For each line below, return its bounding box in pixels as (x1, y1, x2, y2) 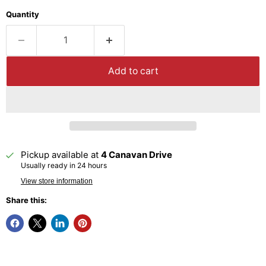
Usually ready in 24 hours (21, 161, 107, 170)
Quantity (6, 9, 39, 20)
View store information (21, 177, 93, 186)
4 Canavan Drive (101, 149, 172, 161)
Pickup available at (21, 149, 101, 161)
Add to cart (107, 65, 159, 77)
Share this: (6, 195, 47, 205)
